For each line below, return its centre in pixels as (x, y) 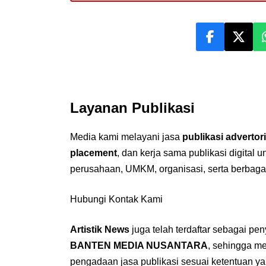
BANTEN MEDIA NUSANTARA (139, 245)
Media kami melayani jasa (126, 137)
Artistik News (99, 229)
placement (93, 153)
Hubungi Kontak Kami (116, 199)
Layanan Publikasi (132, 107)
